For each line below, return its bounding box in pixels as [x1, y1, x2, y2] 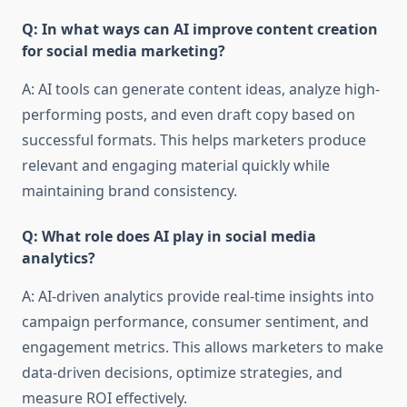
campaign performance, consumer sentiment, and [22, 312, 369, 333]
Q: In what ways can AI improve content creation [22, 19, 378, 40]
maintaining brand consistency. [22, 181, 237, 202]
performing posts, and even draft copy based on [22, 104, 355, 125]
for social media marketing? [22, 41, 225, 62]
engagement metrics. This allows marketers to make [22, 337, 383, 358]
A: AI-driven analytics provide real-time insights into [22, 286, 374, 307]
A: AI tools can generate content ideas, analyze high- [22, 79, 380, 100]
